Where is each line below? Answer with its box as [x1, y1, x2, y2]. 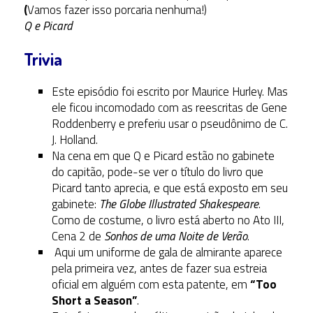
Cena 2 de [51, 227, 104, 246]
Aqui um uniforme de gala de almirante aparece [51, 243, 282, 262]
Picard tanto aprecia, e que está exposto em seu [51, 179, 288, 198]
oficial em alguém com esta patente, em [51, 275, 250, 294]
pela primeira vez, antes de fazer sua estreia [51, 259, 267, 278]
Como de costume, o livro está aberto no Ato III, [51, 211, 284, 230]
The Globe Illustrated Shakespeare [99, 195, 259, 214]
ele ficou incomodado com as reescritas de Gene [51, 99, 287, 117]
